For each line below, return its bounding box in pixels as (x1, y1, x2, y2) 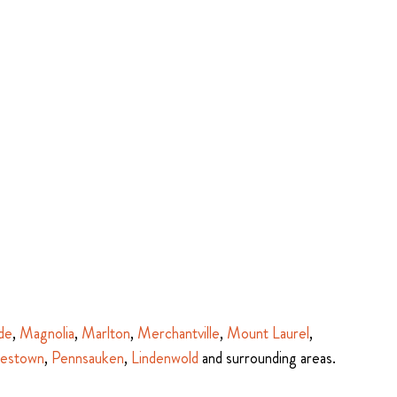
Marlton (82, 322, 130, 345)
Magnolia (19, 322, 74, 345)
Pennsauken (51, 346, 124, 370)
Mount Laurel (227, 322, 309, 345)
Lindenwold (131, 346, 198, 370)
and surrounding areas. (198, 346, 336, 370)
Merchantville (137, 322, 220, 345)
